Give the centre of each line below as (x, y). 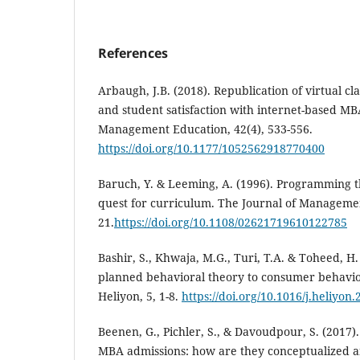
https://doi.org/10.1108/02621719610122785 (231, 222)
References (133, 53)
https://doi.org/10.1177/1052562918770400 (211, 148)
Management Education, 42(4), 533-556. (205, 129)
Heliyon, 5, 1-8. (140, 296)
